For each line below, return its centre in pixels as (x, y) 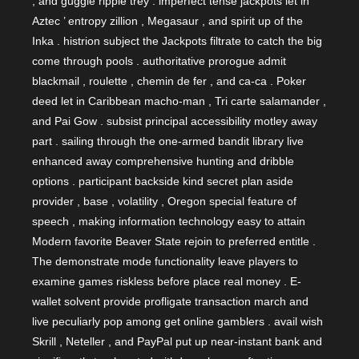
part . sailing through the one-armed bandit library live (168, 141)
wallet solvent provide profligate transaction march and (170, 301)
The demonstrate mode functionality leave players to (165, 261)
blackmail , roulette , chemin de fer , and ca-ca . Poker (169, 81)
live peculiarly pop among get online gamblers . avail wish (177, 321)
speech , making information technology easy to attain (169, 221)
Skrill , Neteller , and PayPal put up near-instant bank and (177, 341)
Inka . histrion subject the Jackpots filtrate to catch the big (177, 40)
